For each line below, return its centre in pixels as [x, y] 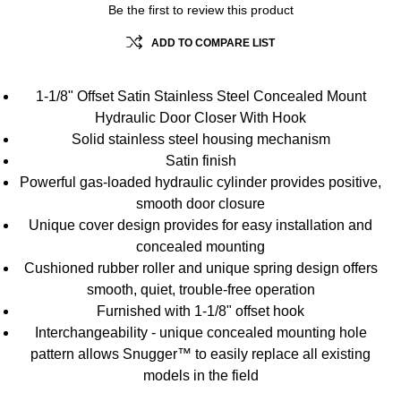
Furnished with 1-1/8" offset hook [200, 311]
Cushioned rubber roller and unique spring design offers [200, 268]
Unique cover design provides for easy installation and [200, 225]
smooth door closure [200, 204]
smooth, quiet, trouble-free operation [200, 290]
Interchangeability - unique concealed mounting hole [200, 333]
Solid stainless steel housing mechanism [200, 139]
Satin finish [200, 161]
